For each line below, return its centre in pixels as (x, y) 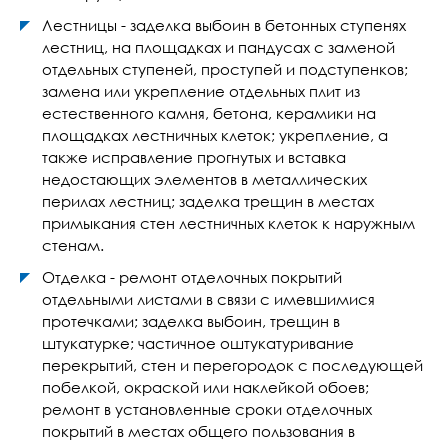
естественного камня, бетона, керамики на (209, 113)
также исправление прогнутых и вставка (194, 157)
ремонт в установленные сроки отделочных (207, 409)
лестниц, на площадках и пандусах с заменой (218, 47)
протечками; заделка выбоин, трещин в (191, 321)
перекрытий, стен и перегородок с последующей (232, 365)
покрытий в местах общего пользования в (198, 431)
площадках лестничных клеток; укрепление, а (215, 135)
